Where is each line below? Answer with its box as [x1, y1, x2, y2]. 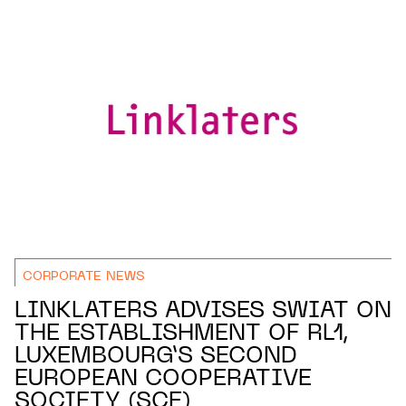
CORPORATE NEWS [23, 271, 145, 284]
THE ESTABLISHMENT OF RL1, [14, 324, 349, 346]
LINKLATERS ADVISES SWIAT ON [14, 301, 391, 324]
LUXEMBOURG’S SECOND [14, 346, 297, 369]
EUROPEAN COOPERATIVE [14, 369, 312, 391]
